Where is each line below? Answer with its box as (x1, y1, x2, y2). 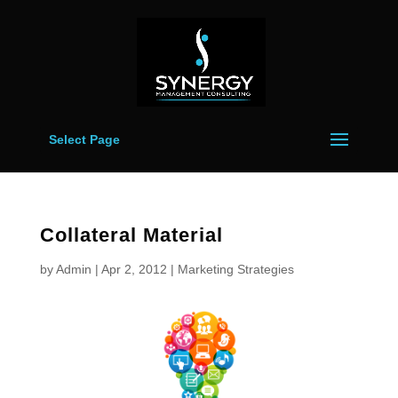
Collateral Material (39, 224, 223, 246)
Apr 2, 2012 (100, 262, 167, 276)
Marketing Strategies (177, 262, 294, 276)
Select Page (48, 132, 120, 147)
